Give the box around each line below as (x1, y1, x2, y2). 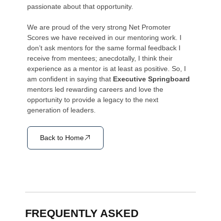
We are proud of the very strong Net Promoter (27, 23, 171, 32)
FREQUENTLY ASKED (25, 207, 139, 220)
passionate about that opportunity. (27, 2, 134, 11)
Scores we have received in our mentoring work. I (27, 34, 182, 42)
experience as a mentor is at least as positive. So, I (27, 65, 186, 73)
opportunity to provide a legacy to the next (27, 96, 159, 104)
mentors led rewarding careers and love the (27, 85, 164, 94)
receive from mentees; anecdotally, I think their (27, 54, 173, 63)
